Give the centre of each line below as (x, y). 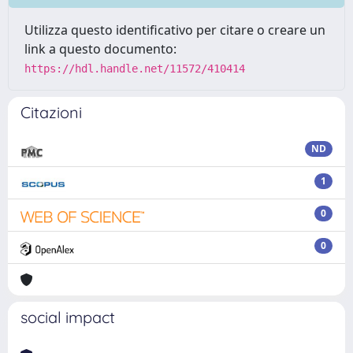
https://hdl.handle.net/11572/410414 (135, 69)
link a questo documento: (100, 49)
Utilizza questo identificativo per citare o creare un (175, 30)
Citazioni (51, 112)
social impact (68, 317)
